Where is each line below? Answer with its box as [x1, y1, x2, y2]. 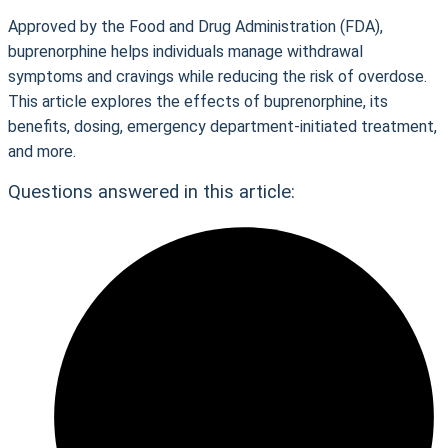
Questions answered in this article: [8, 181, 295, 203]
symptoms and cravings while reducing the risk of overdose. [8, 67, 427, 86]
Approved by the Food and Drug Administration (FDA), [8, 17, 383, 36]
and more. [8, 142, 76, 161]
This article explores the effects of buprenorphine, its [8, 92, 388, 111]
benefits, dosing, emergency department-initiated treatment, [8, 117, 437, 136]
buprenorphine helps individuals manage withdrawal [8, 42, 363, 61]
